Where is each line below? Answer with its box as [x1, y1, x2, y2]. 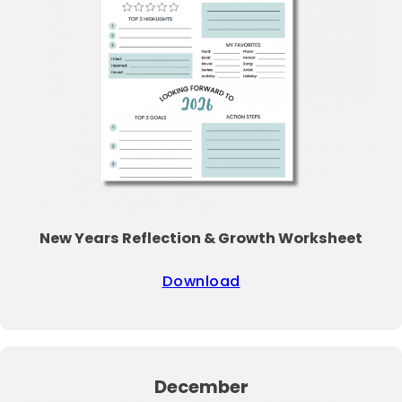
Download [162, 271, 240, 293]
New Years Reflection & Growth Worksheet [39, 227, 363, 249]
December [153, 373, 249, 399]
